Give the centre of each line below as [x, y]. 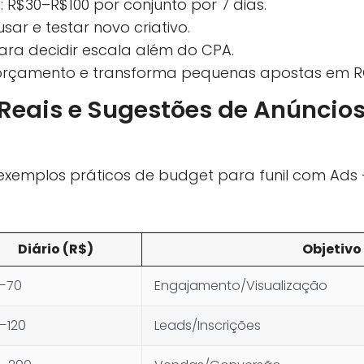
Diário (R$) [56, 249]
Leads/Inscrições [208, 326]
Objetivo [332, 249]
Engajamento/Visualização [241, 286]
